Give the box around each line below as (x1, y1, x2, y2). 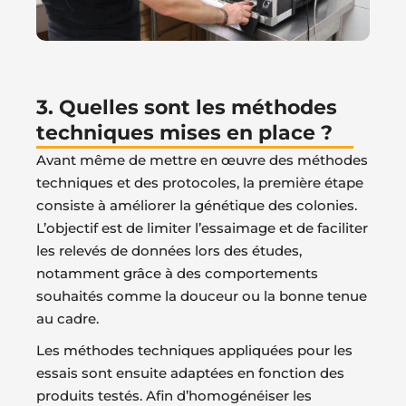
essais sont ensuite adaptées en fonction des (36, 363, 344, 382)
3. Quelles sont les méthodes (36, 94, 337, 120)
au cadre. (36, 309, 99, 327)
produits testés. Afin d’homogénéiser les (36, 386, 312, 404)
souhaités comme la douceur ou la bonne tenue (36, 286, 367, 304)
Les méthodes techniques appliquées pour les (36, 341, 353, 359)
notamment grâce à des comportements (36, 264, 318, 282)
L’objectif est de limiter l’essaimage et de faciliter (36, 218, 368, 237)
